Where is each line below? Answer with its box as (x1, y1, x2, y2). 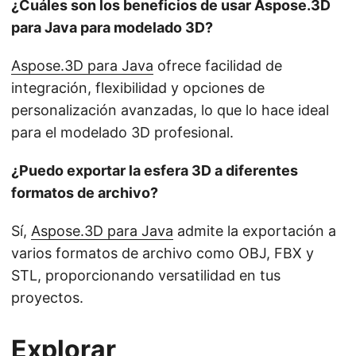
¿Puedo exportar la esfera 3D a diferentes (11, 161, 298, 179)
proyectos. (11, 288, 83, 306)
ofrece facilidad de (153, 56, 282, 74)
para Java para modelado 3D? (11, 18, 213, 36)
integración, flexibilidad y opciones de (11, 79, 265, 96)
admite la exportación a (173, 222, 336, 239)
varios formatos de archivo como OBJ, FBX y (11, 244, 314, 261)
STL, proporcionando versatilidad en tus (11, 266, 281, 284)
